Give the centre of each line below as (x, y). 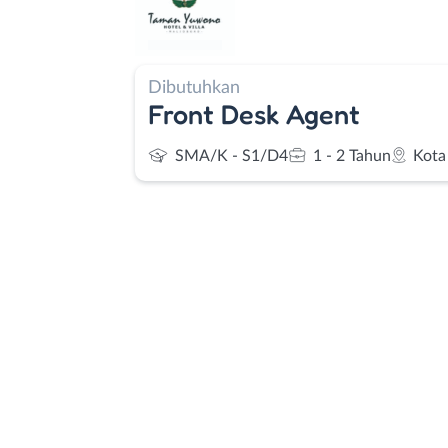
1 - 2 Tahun (352, 156)
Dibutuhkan (194, 87)
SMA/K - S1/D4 (231, 156)
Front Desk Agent (254, 113)
